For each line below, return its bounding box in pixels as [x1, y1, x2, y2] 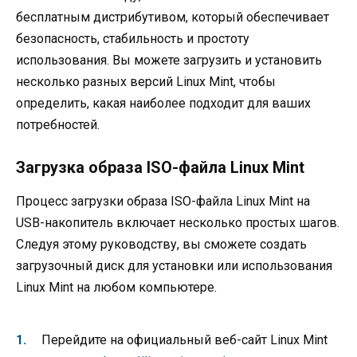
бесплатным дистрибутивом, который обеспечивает [16, 10, 329, 25]
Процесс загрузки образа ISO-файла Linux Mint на [16, 194, 310, 210]
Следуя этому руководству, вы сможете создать [16, 237, 307, 253]
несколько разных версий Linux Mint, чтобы [16, 74, 276, 90]
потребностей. [16, 117, 100, 133]
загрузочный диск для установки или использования [16, 258, 332, 274]
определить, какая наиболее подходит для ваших [16, 96, 311, 112]
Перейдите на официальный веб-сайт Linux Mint [41, 331, 328, 347]
